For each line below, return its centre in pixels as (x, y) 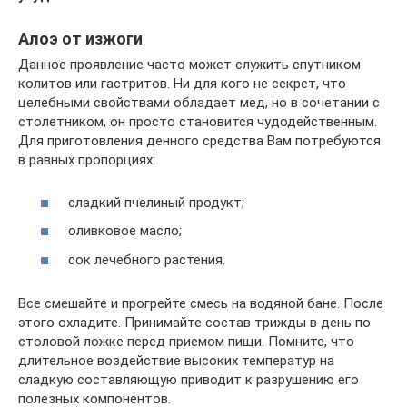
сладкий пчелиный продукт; (156, 202)
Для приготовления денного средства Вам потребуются (199, 141)
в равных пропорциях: (87, 160)
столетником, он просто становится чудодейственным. (198, 122)
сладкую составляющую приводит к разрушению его (189, 379)
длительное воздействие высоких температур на (176, 360)
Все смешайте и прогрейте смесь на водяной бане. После (201, 303)
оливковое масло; (125, 231)
